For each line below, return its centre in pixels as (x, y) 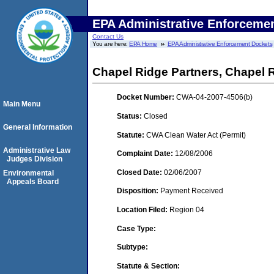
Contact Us (108, 36)
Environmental (28, 173)
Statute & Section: (148, 266)
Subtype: (132, 247)
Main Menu (22, 104)
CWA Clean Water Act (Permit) (196, 135)
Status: (130, 116)
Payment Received (192, 191)
